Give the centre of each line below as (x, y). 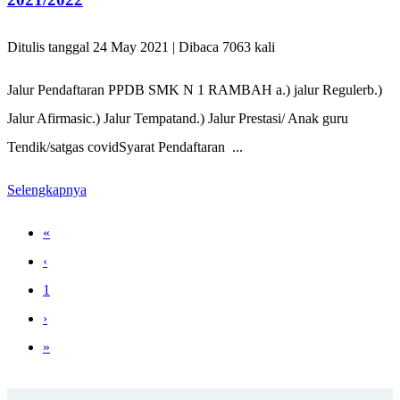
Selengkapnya (47, 190)
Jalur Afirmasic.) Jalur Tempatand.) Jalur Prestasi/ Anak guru (178, 119)
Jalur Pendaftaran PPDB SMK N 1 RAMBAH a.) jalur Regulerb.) (195, 90)
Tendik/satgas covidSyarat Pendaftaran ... (125, 147)
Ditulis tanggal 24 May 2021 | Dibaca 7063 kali (141, 47)
